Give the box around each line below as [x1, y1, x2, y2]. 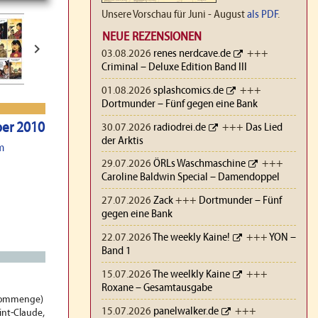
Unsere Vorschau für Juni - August [101, 9, 247, 21]
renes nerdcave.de [153, 48, 231, 60]
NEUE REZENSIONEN [102, 31, 202, 44]
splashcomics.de [153, 84, 224, 97]
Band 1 [101, 245, 131, 257]
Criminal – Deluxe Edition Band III [101, 62, 247, 73]
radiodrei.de [153, 121, 206, 133]
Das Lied [245, 121, 283, 133]
